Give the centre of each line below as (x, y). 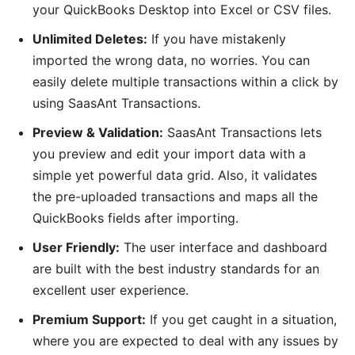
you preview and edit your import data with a (169, 154)
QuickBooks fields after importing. (136, 218)
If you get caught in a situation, (241, 320)
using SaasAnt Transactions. (116, 103)
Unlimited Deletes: (90, 39)
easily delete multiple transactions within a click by (185, 82)
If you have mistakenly (217, 39)
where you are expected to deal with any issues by (185, 341)
